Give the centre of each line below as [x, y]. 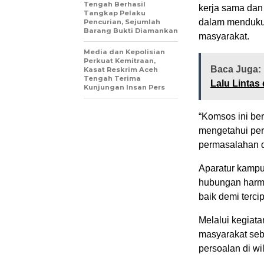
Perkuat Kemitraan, [120, 60]
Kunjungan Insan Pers [124, 87]
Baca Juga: [236, 69]
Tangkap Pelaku [115, 13]
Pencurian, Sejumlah [122, 22]
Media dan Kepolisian [124, 52]
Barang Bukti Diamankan [131, 30]
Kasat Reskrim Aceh [121, 69]
